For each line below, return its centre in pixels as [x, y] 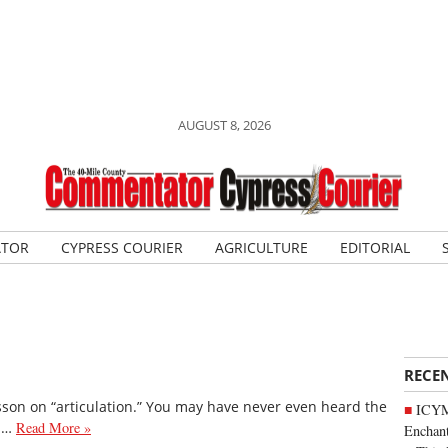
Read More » [53, 428]
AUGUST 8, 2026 [224, 125]
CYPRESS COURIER [121, 247]
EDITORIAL [374, 247]
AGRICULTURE [261, 247]
